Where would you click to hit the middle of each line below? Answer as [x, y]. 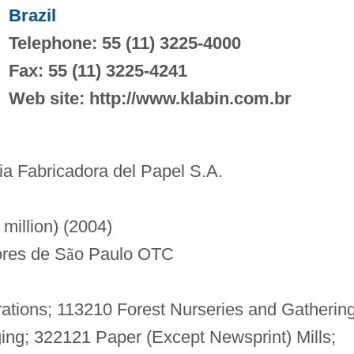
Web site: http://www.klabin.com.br [150, 98]
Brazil [32, 15]
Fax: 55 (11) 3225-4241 [98, 70]
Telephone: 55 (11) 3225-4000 [124, 43]
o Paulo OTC [124, 254]
